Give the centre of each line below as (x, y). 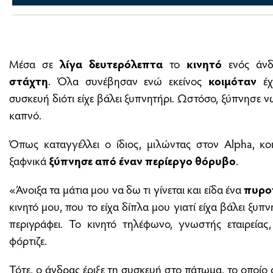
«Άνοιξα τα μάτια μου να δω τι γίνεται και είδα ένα (127, 189)
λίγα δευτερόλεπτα (111, 63)
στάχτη (29, 80)
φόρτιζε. (28, 240)
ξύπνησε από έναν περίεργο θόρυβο (142, 160)
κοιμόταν (232, 80)
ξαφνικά (29, 160)
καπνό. (25, 114)
